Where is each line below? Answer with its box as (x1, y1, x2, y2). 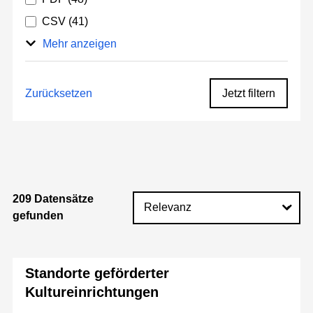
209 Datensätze (13, 193, 94, 205)
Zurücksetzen (25, 87, 92, 99)
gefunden (13, 210, 64, 222)
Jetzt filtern (222, 87, 275, 100)
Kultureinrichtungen (25, 284, 159, 300)
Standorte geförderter (25, 265, 169, 282)
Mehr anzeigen (42, 38, 117, 50)
